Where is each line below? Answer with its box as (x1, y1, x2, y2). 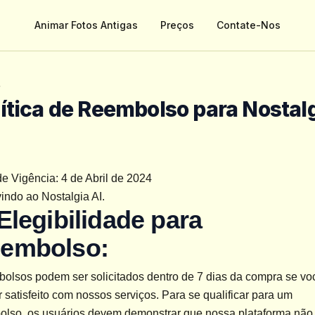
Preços (160, 19, 194, 31)
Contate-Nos (217, 19, 281, 31)
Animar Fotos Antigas (34, 19, 138, 31)
